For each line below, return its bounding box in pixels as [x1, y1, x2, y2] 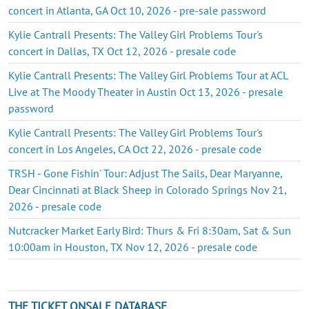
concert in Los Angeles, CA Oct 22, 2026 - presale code [8, 141, 261, 156]
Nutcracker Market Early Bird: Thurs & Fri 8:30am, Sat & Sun [8, 223, 291, 237]
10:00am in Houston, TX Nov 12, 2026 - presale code [8, 239, 257, 254]
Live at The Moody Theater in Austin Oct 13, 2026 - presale [8, 84, 283, 99]
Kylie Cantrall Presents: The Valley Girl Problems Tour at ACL [8, 68, 288, 82]
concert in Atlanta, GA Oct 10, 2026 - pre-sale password [8, 3, 266, 17]
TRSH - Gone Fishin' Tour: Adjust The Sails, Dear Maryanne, [8, 166, 282, 180]
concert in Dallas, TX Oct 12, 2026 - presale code [8, 43, 236, 58]
